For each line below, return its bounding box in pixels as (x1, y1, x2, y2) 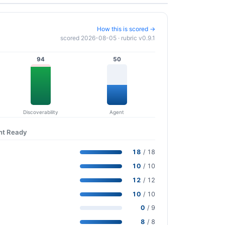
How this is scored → (97, 25, 155, 33)
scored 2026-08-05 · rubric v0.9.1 (60, 34, 155, 42)
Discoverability (23, 109, 58, 116)
